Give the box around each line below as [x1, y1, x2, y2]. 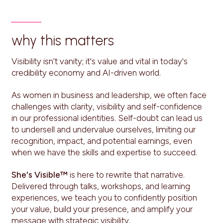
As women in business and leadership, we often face [11, 90, 207, 100]
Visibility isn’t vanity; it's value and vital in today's [11, 56, 188, 66]
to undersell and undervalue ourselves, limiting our [11, 124, 196, 134]
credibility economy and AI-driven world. [11, 67, 161, 78]
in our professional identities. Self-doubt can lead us [11, 112, 203, 123]
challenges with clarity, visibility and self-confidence [11, 101, 203, 111]
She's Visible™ [11, 169, 68, 180]
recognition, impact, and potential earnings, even [11, 135, 193, 146]
